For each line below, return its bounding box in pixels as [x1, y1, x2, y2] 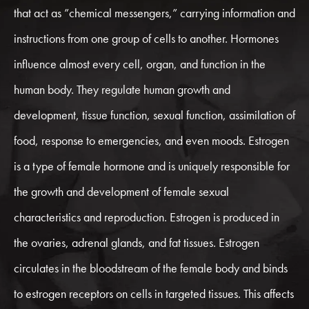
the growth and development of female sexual [14, 183, 229, 199]
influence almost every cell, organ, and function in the [14, 56, 266, 72]
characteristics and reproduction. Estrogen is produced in [14, 209, 279, 225]
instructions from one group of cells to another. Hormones [14, 30, 279, 46]
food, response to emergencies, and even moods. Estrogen [14, 132, 289, 148]
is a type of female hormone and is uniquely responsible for [14, 158, 290, 174]
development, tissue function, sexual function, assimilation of [14, 107, 295, 123]
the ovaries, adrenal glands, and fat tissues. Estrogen [14, 235, 259, 250]
